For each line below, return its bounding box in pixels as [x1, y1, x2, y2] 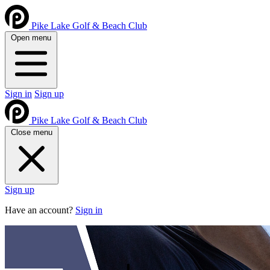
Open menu [11, 33, 51, 42]
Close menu [11, 128, 52, 137]
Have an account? [5, 205, 75, 215]
